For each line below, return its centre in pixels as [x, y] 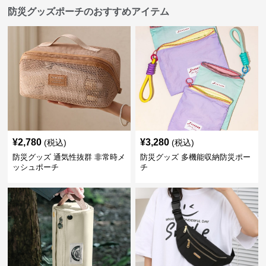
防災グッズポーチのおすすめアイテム [89, 12]
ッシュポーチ [36, 167]
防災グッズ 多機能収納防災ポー [195, 157]
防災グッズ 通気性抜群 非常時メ [69, 157]
